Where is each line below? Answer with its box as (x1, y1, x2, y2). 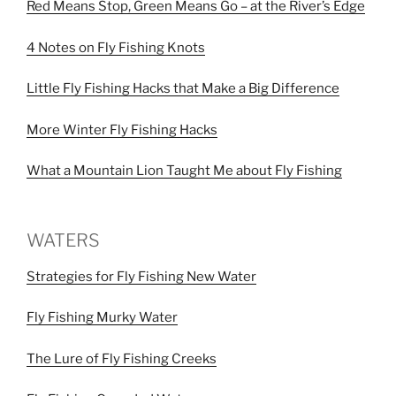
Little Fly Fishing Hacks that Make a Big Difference (27, 80, 339, 96)
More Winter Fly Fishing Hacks (27, 121, 217, 138)
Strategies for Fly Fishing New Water (27, 268, 256, 285)
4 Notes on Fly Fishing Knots (27, 39, 205, 56)
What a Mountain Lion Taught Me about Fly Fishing (27, 163, 342, 179)
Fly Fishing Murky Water (27, 309, 178, 325)
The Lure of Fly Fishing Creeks (27, 350, 217, 367)
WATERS (27, 229, 100, 251)
